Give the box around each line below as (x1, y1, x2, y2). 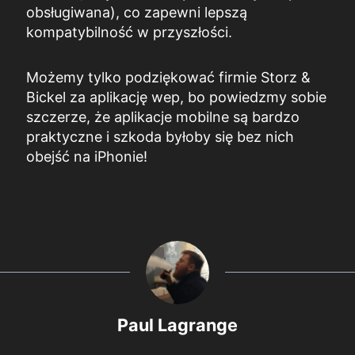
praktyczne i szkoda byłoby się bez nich (26, 128, 294, 145)
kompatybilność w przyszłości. (26, 23, 232, 40)
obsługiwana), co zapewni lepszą (26, 3, 247, 21)
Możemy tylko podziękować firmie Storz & (26, 68, 311, 86)
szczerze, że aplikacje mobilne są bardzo (26, 108, 300, 125)
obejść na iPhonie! (26, 147, 147, 165)
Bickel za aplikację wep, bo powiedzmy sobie (26, 88, 326, 105)
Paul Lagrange (117, 314, 238, 335)
